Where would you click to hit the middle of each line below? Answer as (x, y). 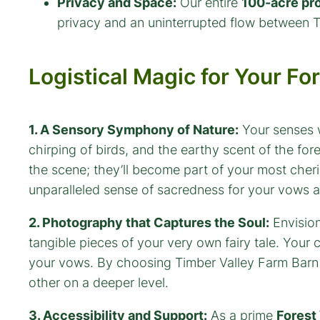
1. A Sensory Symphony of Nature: (134, 129)
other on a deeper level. (99, 282)
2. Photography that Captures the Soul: (149, 222)
